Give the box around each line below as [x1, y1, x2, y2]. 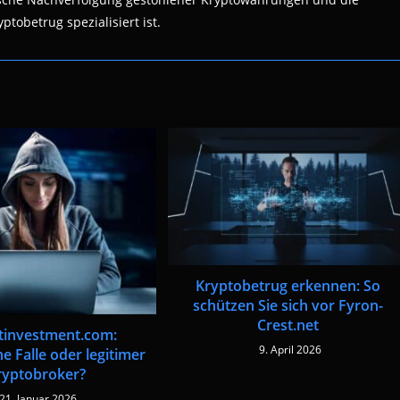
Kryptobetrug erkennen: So [195, 275, 380, 296]
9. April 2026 [258, 341, 321, 357]
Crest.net [256, 314, 319, 335]
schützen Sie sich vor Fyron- [192, 295, 383, 315]
